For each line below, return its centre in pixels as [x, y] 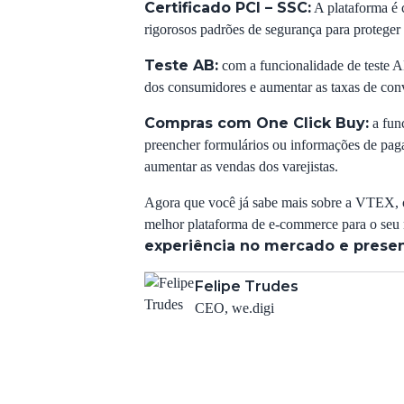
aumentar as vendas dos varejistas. [241, 166]
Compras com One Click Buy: [257, 123]
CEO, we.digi [234, 308]
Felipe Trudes [247, 286]
